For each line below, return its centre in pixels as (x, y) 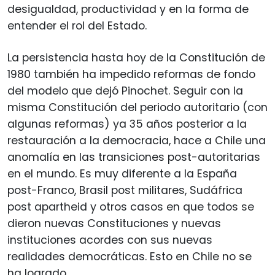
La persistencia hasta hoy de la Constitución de (136, 57)
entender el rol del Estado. (77, 25)
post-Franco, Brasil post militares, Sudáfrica (125, 190)
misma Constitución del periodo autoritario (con (137, 107)
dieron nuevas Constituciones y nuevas (114, 223)
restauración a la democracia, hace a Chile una (137, 140)
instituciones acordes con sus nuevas (110, 240)
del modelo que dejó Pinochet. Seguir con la (125, 91)
